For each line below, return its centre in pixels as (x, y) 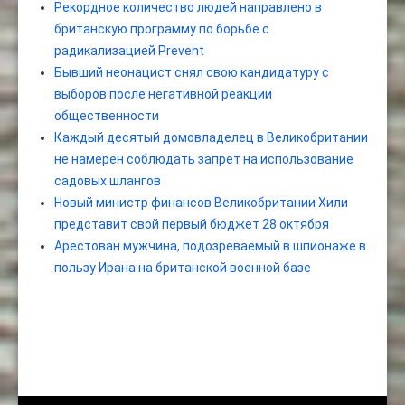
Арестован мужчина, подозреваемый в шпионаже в (210, 246)
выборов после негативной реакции (163, 94)
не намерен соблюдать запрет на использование (204, 160)
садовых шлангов (108, 181)
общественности (107, 116)
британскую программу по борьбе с (162, 29)
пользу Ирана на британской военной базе (183, 268)
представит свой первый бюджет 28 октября (192, 225)
